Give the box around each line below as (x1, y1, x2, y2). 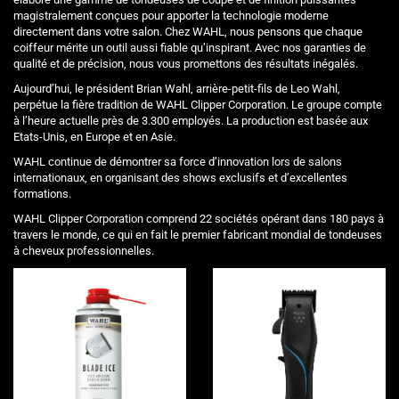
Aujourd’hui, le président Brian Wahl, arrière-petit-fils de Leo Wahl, (13, 82, 340, 96)
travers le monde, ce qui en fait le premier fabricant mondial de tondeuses (13, 228, 382, 242)
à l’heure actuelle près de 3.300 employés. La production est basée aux (13, 114, 368, 128)
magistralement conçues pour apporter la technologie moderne (13, 9, 329, 23)
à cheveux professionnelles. (13, 244, 154, 258)
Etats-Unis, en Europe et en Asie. (13, 130, 175, 144)
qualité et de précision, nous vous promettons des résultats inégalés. (13, 57, 358, 71)
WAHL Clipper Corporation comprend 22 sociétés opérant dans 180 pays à (13, 212, 384, 226)
